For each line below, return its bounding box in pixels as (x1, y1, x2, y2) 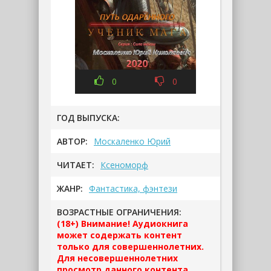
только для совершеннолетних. (57, 240, 204, 252)
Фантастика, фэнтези (89, 182, 177, 194)
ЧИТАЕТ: (57, 158, 94, 171)
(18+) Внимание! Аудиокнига (57, 217, 188, 229)
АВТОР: (57, 135, 88, 147)
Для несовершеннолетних (57, 252, 178, 264)
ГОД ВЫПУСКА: (57, 111, 120, 123)
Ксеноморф (100, 158, 148, 171)
